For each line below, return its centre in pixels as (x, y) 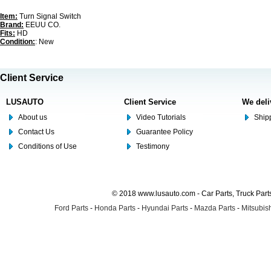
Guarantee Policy (165, 132)
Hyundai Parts (165, 208)
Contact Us (36, 132)
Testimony (153, 146)
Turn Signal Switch (49, 16)
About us (33, 117)
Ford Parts (71, 208)
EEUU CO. (42, 25)
